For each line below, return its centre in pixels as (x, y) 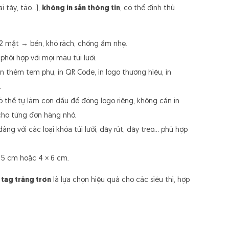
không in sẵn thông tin (81, 8)
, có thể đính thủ (147, 8)
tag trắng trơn (26, 180)
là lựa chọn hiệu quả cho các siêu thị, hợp (120, 180)
